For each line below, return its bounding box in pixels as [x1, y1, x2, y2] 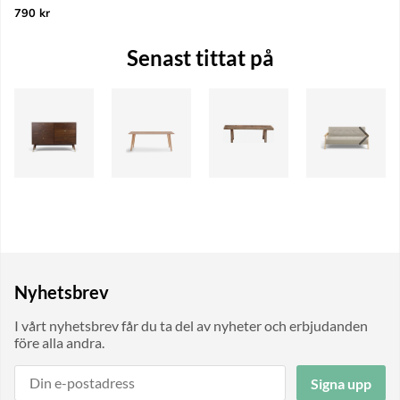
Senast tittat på [126, 45, 274, 71]
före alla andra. [14, 334, 104, 352]
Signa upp [311, 374, 371, 392]
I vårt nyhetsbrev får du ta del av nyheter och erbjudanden [14, 317, 368, 335]
